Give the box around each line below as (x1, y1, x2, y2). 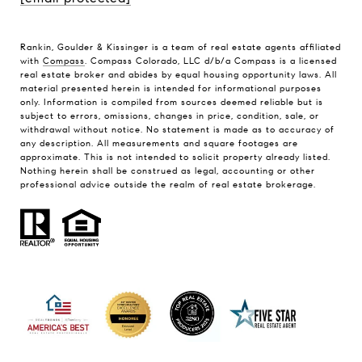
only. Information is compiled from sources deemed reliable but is (20, 96, 323, 108)
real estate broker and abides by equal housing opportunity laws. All (20, 69, 337, 81)
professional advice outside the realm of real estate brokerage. (20, 179, 316, 191)
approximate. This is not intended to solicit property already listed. (20, 151, 330, 163)
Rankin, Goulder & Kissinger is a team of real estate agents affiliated (20, 41, 341, 53)
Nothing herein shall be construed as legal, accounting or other (20, 165, 315, 177)
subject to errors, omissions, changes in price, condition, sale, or (20, 110, 319, 122)
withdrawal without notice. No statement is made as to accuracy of (20, 124, 335, 136)
